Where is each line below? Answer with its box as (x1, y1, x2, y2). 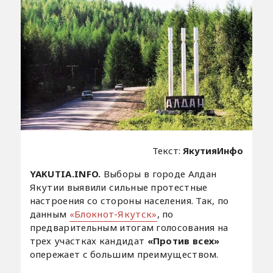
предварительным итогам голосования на (29, 221, 229, 234)
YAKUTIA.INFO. (29, 168, 101, 180)
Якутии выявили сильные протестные (29, 181, 208, 194)
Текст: (152, 144, 183, 157)
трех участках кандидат (29, 235, 147, 247)
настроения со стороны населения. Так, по (29, 194, 229, 207)
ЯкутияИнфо (183, 144, 244, 157)
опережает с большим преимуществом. (29, 248, 219, 261)
